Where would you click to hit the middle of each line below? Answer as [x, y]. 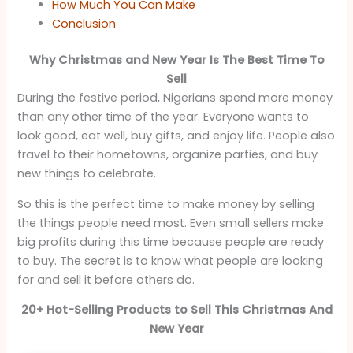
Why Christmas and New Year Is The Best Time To [176, 60]
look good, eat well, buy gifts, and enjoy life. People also [176, 136]
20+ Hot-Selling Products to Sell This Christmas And [176, 310]
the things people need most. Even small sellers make [171, 223]
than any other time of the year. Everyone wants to [163, 117]
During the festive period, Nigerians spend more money [175, 98]
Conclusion [84, 24]
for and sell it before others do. [106, 279]
